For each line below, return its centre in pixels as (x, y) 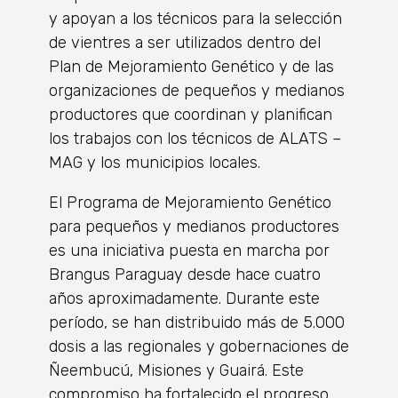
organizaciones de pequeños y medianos (197, 90)
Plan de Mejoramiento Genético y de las (191, 66)
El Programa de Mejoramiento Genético (190, 202)
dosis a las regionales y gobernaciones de (199, 346)
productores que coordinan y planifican (191, 114)
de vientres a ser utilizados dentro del (185, 42)
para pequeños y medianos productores (194, 226)
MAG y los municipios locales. (155, 162)
